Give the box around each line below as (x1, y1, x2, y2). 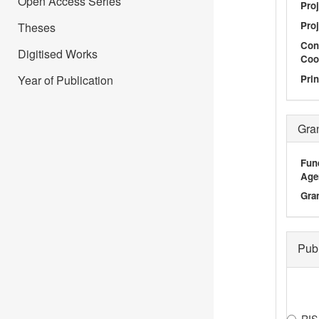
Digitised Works (18, 46, 98, 62)
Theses (18, 19, 56, 36)
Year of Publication (18, 72, 113, 88)
